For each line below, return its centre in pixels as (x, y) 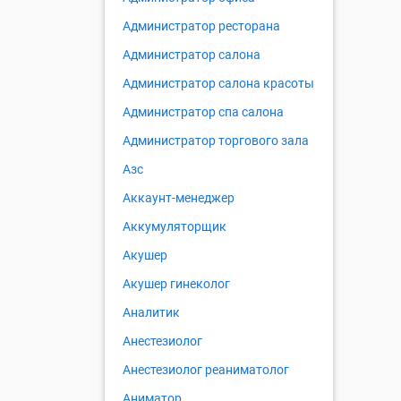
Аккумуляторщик (175, 227)
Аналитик (151, 313)
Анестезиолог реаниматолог (206, 370)
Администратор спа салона (203, 112)
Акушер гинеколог (176, 284)
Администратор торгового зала (216, 141)
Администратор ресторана (201, 26)
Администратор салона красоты (218, 84)
